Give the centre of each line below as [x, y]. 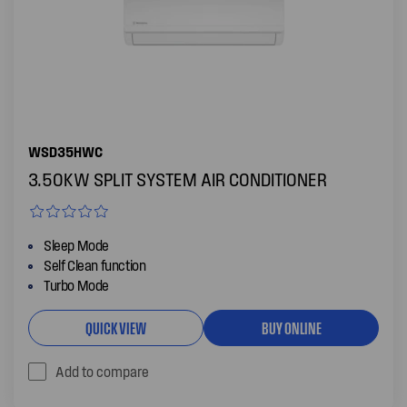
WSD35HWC [65, 151]
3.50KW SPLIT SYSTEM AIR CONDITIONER [178, 179]
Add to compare [102, 371]
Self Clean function [95, 265]
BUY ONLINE [291, 327]
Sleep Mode [76, 245]
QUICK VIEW [116, 327]
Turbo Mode [76, 285]
